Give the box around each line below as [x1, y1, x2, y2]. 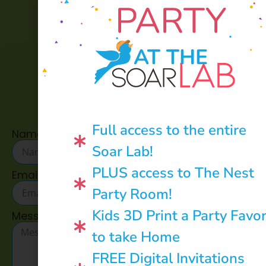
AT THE [134, 42, 208, 71]
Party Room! [91, 185, 172, 204]
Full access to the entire [91, 121, 246, 140]
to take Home [91, 227, 180, 247]
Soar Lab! [91, 142, 153, 161]
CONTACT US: [47, 84, 218, 111]
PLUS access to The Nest [91, 163, 254, 183]
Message [12, 209, 60, 224]
